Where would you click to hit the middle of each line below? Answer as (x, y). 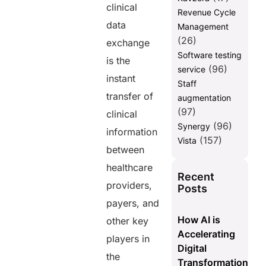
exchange (128, 42)
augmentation (204, 97)
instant (121, 78)
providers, (129, 185)
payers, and (133, 203)
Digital (192, 248)
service (191, 69)
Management (203, 26)
